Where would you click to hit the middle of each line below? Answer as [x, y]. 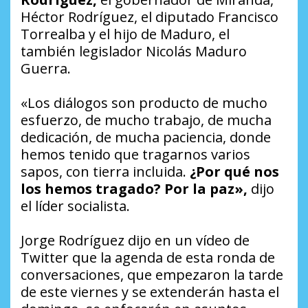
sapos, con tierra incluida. [105, 171]
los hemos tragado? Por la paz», [134, 188]
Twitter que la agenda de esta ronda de [148, 257]
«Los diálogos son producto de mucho [144, 102]
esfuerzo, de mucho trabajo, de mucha [146, 120]
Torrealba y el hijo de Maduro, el [125, 34]
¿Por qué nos [234, 171]
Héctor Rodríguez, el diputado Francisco [150, 16]
